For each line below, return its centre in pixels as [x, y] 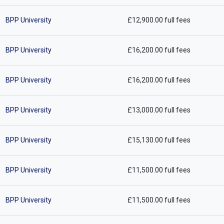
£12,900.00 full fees [159, 20]
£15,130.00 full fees [159, 140]
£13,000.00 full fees [159, 110]
